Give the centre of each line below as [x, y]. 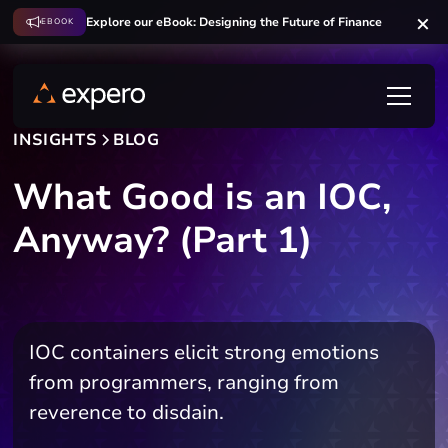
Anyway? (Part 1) [163, 240]
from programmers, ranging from [184, 382]
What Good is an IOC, [203, 197]
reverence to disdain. [127, 412]
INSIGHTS [55, 140]
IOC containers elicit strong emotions [204, 352]
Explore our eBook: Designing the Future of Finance [234, 21]
